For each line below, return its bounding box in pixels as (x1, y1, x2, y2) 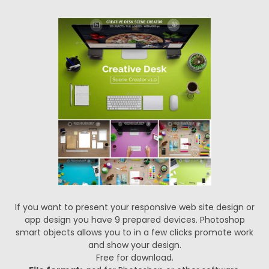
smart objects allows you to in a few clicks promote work (16, 226, 253, 238)
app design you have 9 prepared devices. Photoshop (24, 214, 245, 226)
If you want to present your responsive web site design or (14, 201, 255, 213)
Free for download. (95, 252, 174, 264)
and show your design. (88, 239, 181, 251)
